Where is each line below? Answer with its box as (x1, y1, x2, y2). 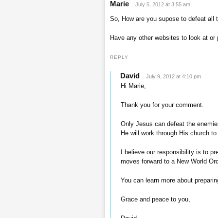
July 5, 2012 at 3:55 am (135, 1, 190, 7)
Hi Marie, (120, 82, 146, 90)
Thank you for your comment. (120, 101, 204, 109)
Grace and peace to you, (120, 195, 190, 203)
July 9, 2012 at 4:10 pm (146, 73, 201, 79)
